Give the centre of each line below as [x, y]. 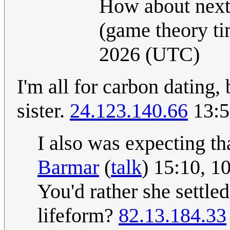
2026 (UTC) [149, 54]
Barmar [68, 167]
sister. [43, 110]
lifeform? [78, 215]
